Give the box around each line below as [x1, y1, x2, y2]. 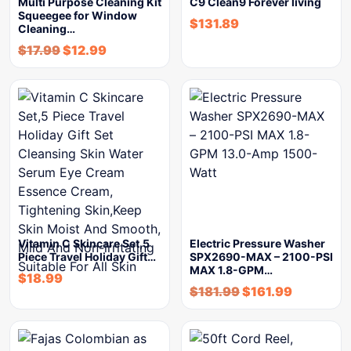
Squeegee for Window [18, 9, 137, 23]
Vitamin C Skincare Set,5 [18, 237, 150, 251]
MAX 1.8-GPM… [190, 263, 273, 277]
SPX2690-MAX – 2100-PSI [190, 250, 333, 264]
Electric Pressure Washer [190, 237, 325, 251]
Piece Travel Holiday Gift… [18, 250, 156, 264]
